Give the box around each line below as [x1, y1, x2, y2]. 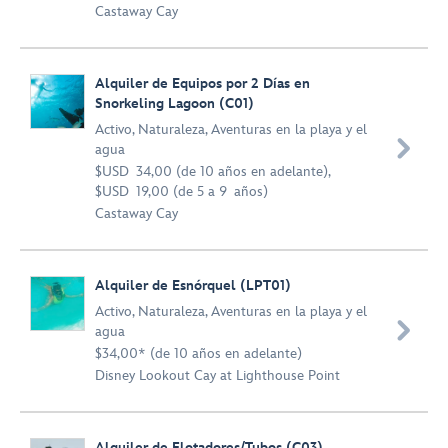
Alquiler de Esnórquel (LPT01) [95, 277, 291, 294]
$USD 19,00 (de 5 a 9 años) [95, 183, 268, 200]
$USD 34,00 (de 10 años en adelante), [95, 163, 330, 180]
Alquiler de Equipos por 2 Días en [95, 75, 310, 92]
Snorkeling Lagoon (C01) [95, 95, 254, 112]
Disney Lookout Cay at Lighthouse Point [95, 367, 340, 384]
